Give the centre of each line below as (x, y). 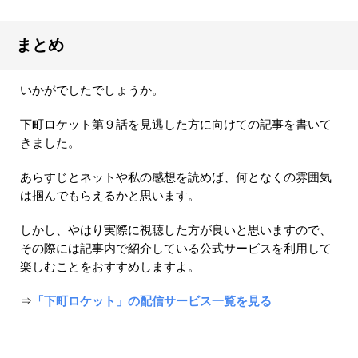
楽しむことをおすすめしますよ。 (110, 267)
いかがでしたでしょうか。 (92, 91)
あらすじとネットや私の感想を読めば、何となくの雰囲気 (176, 178)
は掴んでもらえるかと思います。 (110, 196)
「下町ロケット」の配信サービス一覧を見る (152, 302)
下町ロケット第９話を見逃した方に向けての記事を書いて (176, 125)
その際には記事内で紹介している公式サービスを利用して (176, 249)
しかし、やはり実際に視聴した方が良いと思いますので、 (176, 231)
